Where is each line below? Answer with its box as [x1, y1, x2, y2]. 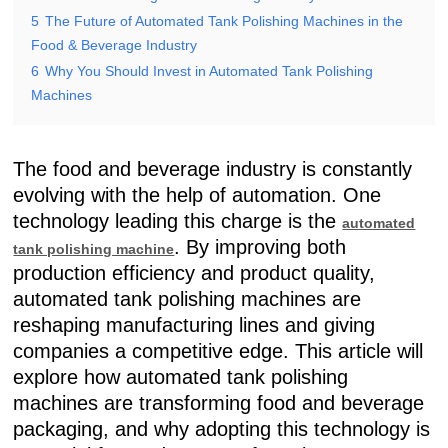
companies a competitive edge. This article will [13, 340, 424, 362]
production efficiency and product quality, [13, 262, 376, 284]
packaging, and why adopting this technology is [13, 418, 431, 440]
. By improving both [174, 236, 347, 258]
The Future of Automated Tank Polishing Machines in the [45, 13, 404, 29]
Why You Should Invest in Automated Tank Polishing [45, 63, 374, 79]
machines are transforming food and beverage [13, 392, 425, 414]
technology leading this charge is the [13, 210, 343, 232]
